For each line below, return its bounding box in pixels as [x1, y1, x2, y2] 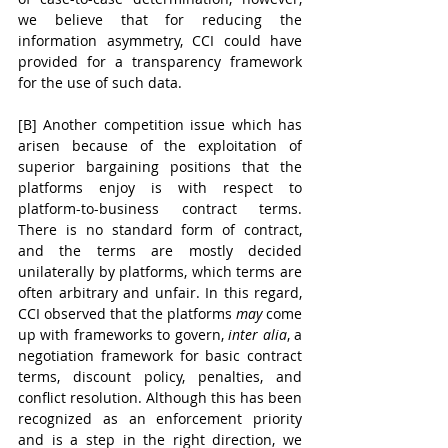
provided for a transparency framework [18, 52, 302, 71]
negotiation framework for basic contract [18, 346, 302, 365]
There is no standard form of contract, [18, 220, 302, 239]
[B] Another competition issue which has [18, 115, 302, 134]
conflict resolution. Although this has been [18, 388, 302, 407]
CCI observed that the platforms [18, 304, 236, 323]
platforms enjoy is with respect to [18, 178, 302, 197]
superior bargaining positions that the [18, 157, 302, 176]
